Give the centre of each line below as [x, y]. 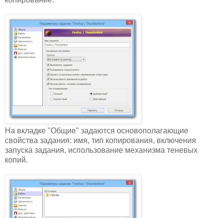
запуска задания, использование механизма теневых [101, 150]
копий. [16, 160]
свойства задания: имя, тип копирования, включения [100, 140]
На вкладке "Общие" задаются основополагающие [97, 130]
